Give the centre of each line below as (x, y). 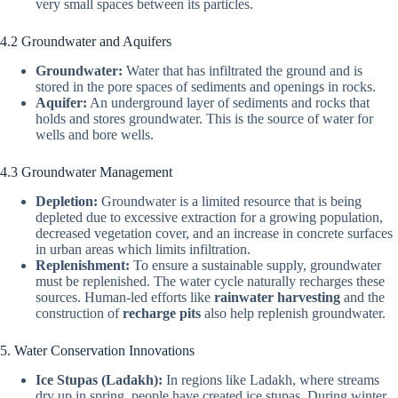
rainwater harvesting (277, 297)
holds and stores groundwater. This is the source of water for (204, 118)
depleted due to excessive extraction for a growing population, (209, 217)
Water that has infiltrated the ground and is (243, 70)
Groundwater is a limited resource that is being (230, 201)
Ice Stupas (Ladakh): (99, 379)
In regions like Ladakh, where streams (271, 379)
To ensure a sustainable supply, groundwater (255, 265)
